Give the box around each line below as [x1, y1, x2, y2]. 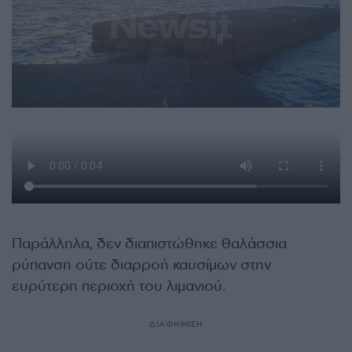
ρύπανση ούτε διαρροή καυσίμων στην [12, 255, 271, 274]
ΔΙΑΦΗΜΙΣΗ [148, 319, 203, 329]
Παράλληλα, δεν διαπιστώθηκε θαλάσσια [12, 234, 287, 253]
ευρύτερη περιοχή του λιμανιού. [12, 277, 225, 295]
